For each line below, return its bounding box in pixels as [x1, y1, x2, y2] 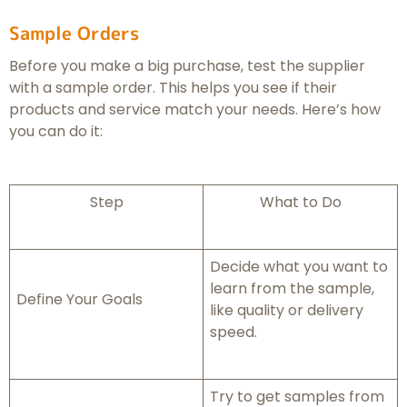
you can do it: [9, 121, 103, 143]
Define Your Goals [16, 289, 143, 311]
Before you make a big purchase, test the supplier [9, 55, 365, 77]
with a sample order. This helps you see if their [9, 77, 337, 99]
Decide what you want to [210, 256, 388, 278]
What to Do [259, 192, 342, 213]
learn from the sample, [210, 278, 374, 300]
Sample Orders [9, 20, 139, 46]
